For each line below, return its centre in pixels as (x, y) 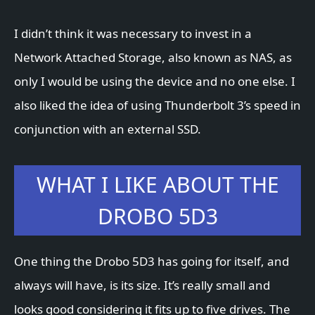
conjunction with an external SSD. (108, 129)
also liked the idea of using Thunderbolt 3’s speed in (157, 105)
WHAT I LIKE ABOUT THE (157, 185)
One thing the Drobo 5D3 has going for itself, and (152, 262)
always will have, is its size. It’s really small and (142, 285)
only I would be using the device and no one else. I (155, 82)
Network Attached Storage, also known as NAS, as (153, 58)
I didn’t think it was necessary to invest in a (133, 34)
